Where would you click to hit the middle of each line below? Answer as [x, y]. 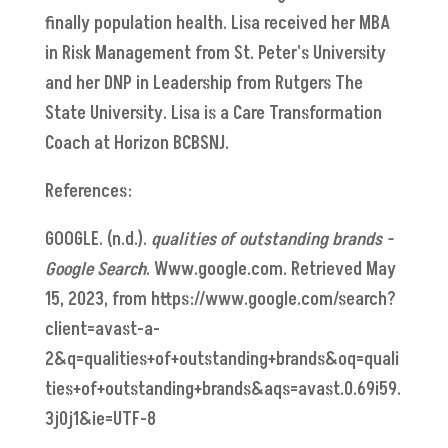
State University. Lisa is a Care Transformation [213, 113]
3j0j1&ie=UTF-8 [100, 419]
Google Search [95, 269]
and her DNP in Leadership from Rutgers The [203, 83]
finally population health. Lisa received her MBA [217, 23]
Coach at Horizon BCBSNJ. [136, 143]
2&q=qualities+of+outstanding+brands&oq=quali [221, 359]
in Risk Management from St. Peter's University [215, 53]
